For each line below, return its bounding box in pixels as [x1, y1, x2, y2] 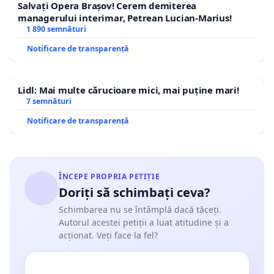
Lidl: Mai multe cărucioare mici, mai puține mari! [18, 83, 239, 96]
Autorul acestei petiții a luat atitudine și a [59, 216, 229, 228]
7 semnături [26, 95, 72, 106]
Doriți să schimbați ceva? [59, 183, 210, 201]
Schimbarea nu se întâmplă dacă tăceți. [59, 203, 221, 215]
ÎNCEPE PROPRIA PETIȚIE [59, 171, 160, 182]
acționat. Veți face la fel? [59, 229, 158, 241]
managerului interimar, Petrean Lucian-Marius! [18, 11, 232, 24]
